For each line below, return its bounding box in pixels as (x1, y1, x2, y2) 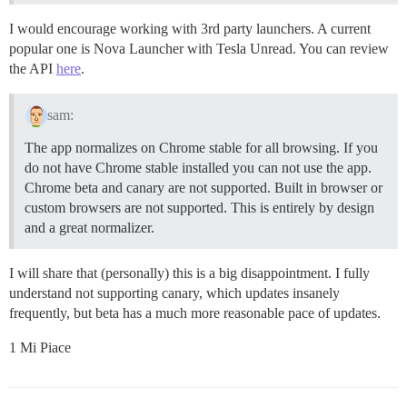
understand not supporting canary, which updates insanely (9, 285, 340, 302)
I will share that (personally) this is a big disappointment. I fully (9, 265, 370, 282)
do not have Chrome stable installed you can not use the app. (25, 160, 372, 176)
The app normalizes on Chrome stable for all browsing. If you (25, 140, 378, 156)
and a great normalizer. (25, 220, 154, 236)
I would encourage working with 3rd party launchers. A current (9, 21, 371, 37)
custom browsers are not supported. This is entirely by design (25, 200, 374, 216)
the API (9, 61, 56, 77)
